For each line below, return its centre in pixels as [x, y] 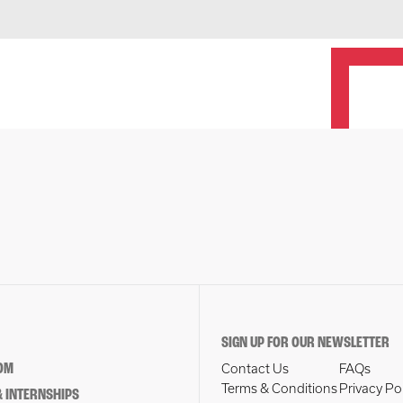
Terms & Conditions [279, 389]
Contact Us [255, 369]
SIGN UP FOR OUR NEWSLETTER [305, 343]
